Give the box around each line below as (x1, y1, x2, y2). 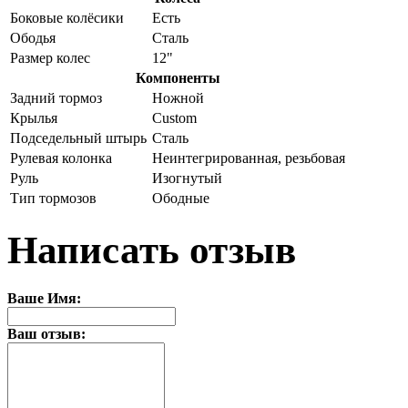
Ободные (152, 189, 209, 206)
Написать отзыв (7, 228, 296, 271)
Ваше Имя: (7, 290, 81, 306)
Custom (152, 109, 197, 126)
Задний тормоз (10, 89, 102, 106)
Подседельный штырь (10, 129, 147, 146)
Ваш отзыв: (7, 325, 86, 342)
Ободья (10, 29, 56, 46)
